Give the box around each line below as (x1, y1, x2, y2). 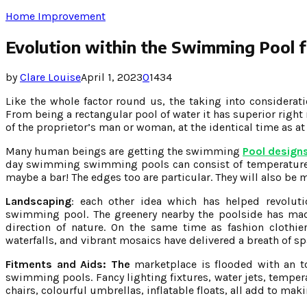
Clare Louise (20, 70, 81, 84)
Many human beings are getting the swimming (5, 144, 243, 158)
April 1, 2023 (81, 70, 143, 84)
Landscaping (5, 194, 71, 208)
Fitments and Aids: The (5, 257, 130, 271)
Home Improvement (5, 10, 106, 23)
